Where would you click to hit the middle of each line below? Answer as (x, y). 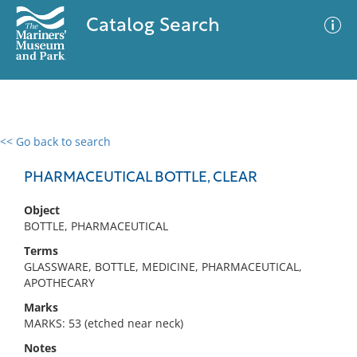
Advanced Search (236, 155)
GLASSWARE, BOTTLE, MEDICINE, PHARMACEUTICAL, (163, 267)
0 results (35, 151)
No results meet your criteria (176, 239)
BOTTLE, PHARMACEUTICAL (96, 226)
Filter (321, 157)
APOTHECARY (59, 282)
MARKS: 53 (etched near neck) (104, 323)
